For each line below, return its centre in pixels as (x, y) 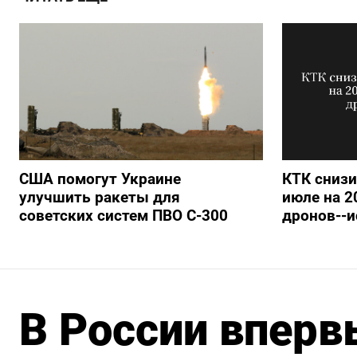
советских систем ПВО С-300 (124, 215)
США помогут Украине (100, 178)
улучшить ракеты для (100, 197)
